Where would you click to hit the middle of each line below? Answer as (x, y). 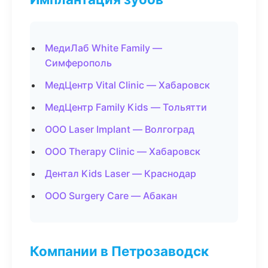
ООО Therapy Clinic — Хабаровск (123, 151)
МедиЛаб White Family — (103, 48)
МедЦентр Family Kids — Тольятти (126, 107)
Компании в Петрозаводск (119, 251)
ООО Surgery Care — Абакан (111, 196)
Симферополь (78, 63)
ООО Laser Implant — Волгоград (120, 129)
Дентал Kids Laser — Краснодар (121, 173)
